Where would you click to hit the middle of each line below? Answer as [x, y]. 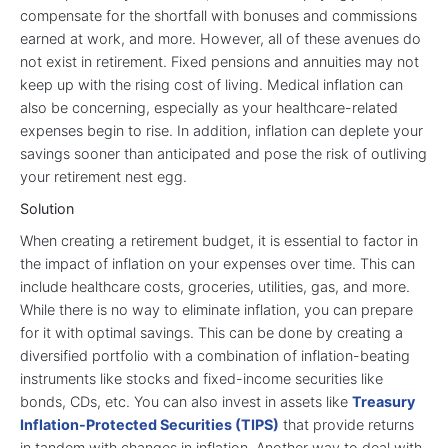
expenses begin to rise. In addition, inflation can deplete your [221, 130]
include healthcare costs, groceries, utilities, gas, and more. [215, 286]
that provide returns [346, 424]
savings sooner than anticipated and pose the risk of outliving [223, 153]
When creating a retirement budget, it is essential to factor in [219, 240]
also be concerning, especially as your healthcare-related [209, 107]
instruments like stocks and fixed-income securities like [201, 378]
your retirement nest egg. [103, 176]
